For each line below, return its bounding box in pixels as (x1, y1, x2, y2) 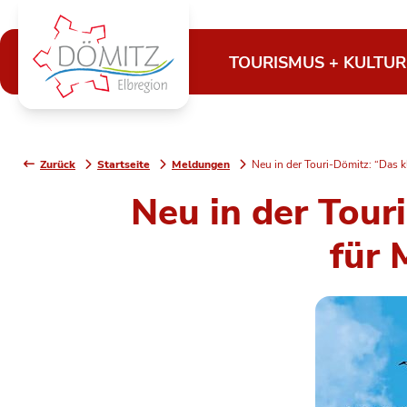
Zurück (40, 156, 75, 172)
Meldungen (172, 156, 230, 172)
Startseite (97, 156, 150, 172)
